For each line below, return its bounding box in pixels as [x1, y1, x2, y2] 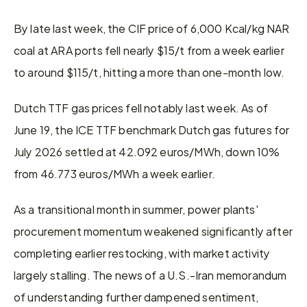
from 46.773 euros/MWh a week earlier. [14, 164, 215, 183]
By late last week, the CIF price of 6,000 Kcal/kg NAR [14, 19, 290, 38]
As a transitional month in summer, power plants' [14, 199, 258, 219]
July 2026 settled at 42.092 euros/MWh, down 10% [14, 142, 280, 161]
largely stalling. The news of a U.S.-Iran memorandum [14, 265, 287, 284]
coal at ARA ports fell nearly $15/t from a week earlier [14, 40, 284, 60]
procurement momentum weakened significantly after [14, 221, 293, 241]
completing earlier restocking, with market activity [14, 243, 271, 262]
